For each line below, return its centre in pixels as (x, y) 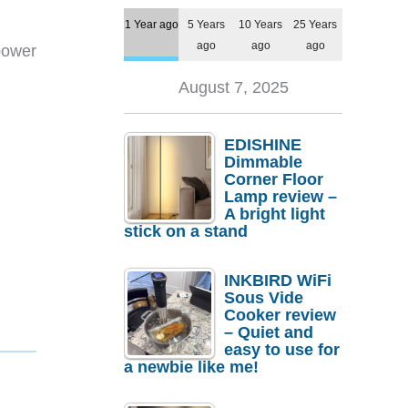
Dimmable (263, 163)
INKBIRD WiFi (278, 280)
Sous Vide (264, 297)
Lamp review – (280, 197)
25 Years (315, 25)
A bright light (275, 214)
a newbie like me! (191, 367)
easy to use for (282, 349)
